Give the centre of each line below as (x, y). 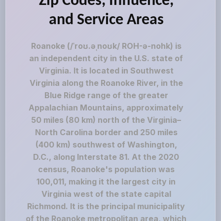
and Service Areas (106, 20)
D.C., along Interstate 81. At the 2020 (106, 157)
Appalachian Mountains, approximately (106, 108)
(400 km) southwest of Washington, (106, 145)
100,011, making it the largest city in (106, 182)
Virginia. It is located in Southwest (106, 71)
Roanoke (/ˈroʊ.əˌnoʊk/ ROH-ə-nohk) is (106, 46)
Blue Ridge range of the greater (106, 95)
